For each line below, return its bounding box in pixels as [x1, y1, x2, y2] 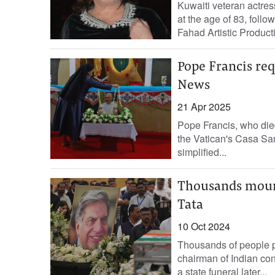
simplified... [177, 145, 227, 159]
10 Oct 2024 [177, 219, 230, 233]
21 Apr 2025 [177, 99, 231, 114]
